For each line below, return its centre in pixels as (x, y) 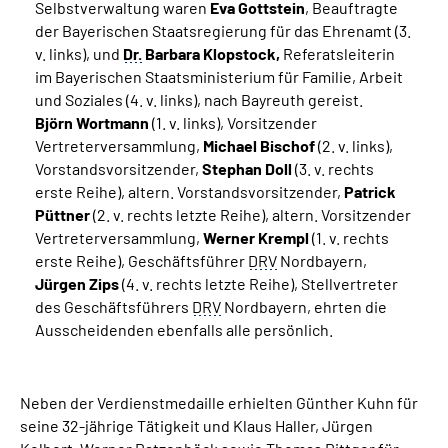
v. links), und (79, 53)
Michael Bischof (257, 145)
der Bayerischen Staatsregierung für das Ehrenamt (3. (223, 30)
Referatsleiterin (337, 53)
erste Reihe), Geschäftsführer (141, 260)
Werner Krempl (256, 237)
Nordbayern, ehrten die (304, 306)
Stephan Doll (247, 168)
